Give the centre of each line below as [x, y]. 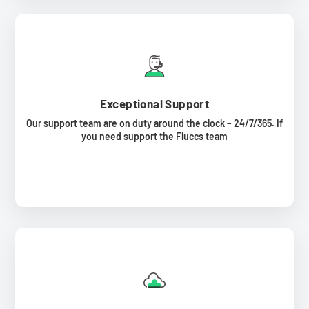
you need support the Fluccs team [154, 136]
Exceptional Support [154, 103]
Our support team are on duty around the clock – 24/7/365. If [154, 123]
